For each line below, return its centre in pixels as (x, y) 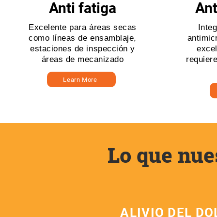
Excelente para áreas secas (83, 27)
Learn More (80, 79)
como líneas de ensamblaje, (83, 38)
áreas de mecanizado (83, 59)
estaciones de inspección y (83, 49)
